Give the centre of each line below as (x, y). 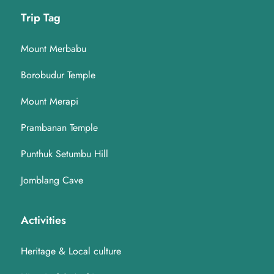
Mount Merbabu (54, 48)
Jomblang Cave (52, 180)
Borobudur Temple (58, 75)
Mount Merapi (50, 101)
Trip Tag (41, 17)
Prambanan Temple (59, 127)
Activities (43, 220)
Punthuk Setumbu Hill (65, 154)
